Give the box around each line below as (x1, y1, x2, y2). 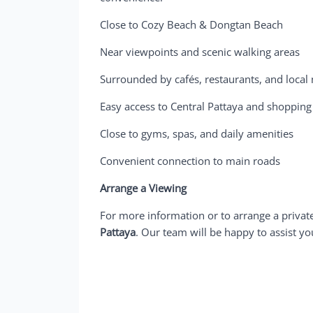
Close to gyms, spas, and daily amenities (100, 126, 294, 140)
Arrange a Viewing (100, 180, 187, 195)
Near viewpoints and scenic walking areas (100, 44, 300, 59)
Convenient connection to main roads (100, 153, 281, 168)
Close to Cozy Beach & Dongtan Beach (100, 17, 284, 31)
